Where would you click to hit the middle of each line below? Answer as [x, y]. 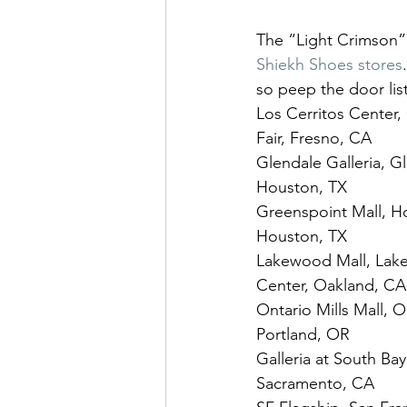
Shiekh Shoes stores [329, 64]
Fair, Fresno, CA [314, 138]
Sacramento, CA [315, 383]
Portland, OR [303, 334]
